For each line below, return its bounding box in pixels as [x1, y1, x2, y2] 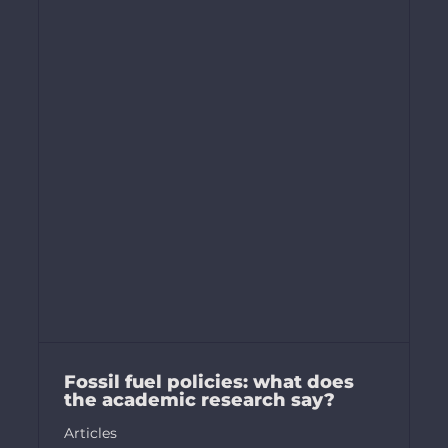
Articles [63, 424, 117, 443]
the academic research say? [63, 389, 335, 412]
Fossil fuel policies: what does [63, 371, 354, 394]
